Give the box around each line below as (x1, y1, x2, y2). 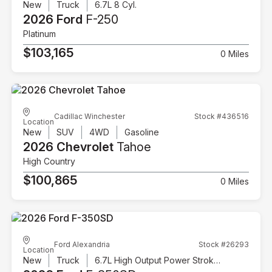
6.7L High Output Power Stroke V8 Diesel (214, 254, 221, 265)
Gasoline (124, 127, 160, 138)
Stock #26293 (198, 239, 249, 249)
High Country (23, 156, 76, 167)
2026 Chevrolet (23, 140, 114, 155)
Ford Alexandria (54, 239, 110, 249)
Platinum (23, 28, 56, 39)
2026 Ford (23, 12, 83, 27)
